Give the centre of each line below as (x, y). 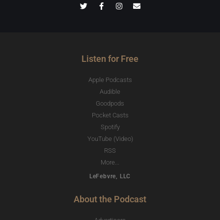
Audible (110, 91)
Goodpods (110, 103)
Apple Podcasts (110, 80)
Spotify (110, 127)
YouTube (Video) (110, 138)
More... (110, 162)
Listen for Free (110, 58)
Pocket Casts (110, 115)
